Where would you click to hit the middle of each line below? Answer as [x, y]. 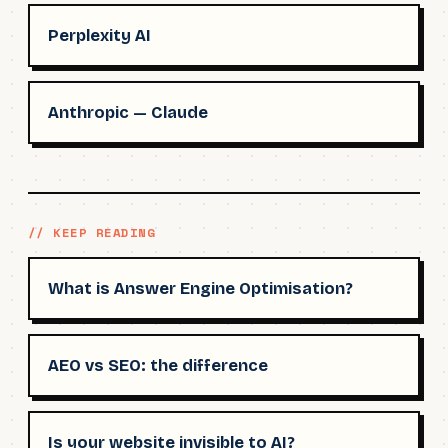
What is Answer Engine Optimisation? [200, 288]
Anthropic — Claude [128, 112]
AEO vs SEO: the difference [158, 365]
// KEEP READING [92, 232]
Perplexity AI [99, 35]
